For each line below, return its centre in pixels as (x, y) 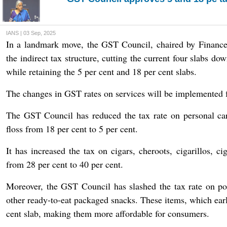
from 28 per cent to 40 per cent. (65, 164)
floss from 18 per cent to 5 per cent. (72, 129)
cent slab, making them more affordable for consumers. (108, 213)
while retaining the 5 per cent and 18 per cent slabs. (101, 71)
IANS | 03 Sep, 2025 (31, 33)
